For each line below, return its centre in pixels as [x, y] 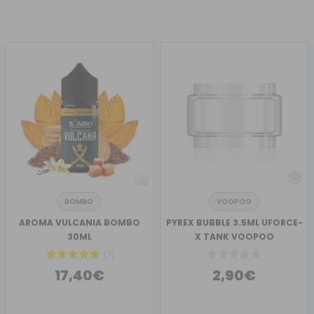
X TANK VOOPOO [234, 237]
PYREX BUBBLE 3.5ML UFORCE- [234, 223]
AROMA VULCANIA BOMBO [80, 223]
